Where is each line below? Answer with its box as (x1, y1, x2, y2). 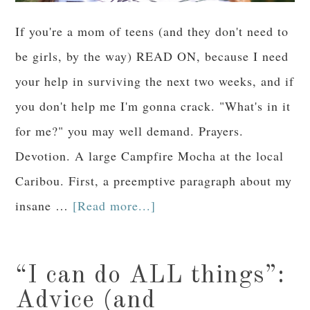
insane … (15, 197, 73, 214)
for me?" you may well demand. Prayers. (15, 122, 244, 139)
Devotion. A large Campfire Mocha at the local (15, 147, 284, 164)
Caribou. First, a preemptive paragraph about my (15, 172, 293, 189)
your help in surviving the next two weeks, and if (15, 72, 295, 89)
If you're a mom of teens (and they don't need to (15, 22, 289, 39)
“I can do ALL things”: (15, 263, 286, 289)
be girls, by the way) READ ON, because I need (15, 47, 289, 64)
